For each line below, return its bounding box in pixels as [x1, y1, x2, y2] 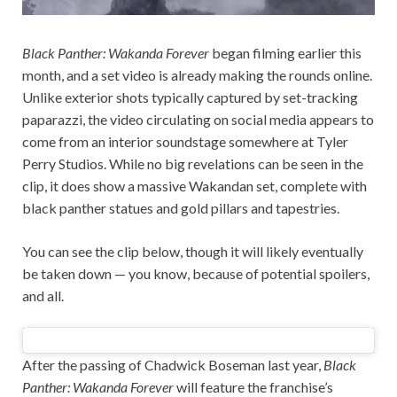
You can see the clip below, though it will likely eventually [22, 243, 363, 261]
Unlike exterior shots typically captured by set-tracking [22, 89, 358, 106]
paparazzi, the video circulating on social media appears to [22, 111, 374, 128]
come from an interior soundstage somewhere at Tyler [22, 133, 348, 151]
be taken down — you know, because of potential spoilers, [22, 265, 370, 283]
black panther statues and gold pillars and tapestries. [22, 199, 339, 217]
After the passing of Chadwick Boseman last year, [22, 356, 323, 374]
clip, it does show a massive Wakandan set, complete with [22, 177, 367, 195]
